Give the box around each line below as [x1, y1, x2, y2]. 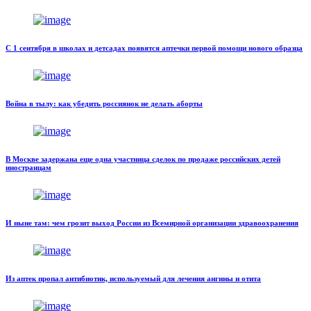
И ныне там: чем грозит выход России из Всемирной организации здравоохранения [6, 218, 299, 227]
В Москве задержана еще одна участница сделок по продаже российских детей [6, 155, 280, 164]
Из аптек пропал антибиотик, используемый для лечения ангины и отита [6, 274, 261, 283]
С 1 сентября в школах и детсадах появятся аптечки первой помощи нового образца [6, 44, 303, 53]
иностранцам [6, 163, 51, 172]
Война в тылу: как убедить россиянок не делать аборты [6, 99, 203, 108]
